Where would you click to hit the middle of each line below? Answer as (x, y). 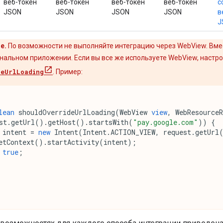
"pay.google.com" (166, 122)
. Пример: (68, 71)
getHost (62, 122)
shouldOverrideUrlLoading (67, 112)
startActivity (73, 142)
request (177, 132)
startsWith (109, 122)
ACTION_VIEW (133, 132)
